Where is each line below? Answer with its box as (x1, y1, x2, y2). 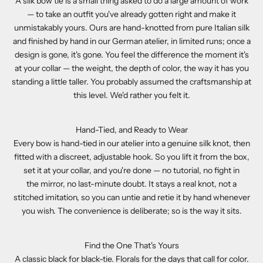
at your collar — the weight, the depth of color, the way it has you (14, 62, 249, 73)
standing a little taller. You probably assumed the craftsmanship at (12, 76, 251, 87)
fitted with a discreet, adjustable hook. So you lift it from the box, (14, 151, 249, 162)
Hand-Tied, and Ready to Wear (75, 124, 188, 135)
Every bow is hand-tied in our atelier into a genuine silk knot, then (13, 137, 250, 149)
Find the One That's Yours (84, 240, 179, 251)
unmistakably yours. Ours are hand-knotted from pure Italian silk (14, 22, 249, 33)
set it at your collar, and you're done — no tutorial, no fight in (23, 164, 240, 176)
